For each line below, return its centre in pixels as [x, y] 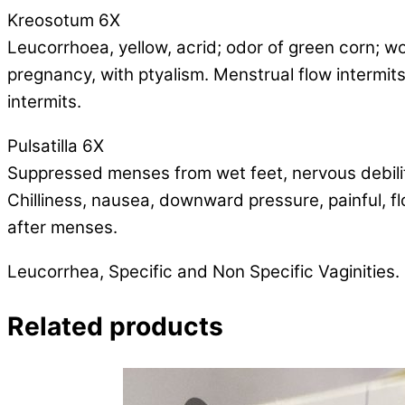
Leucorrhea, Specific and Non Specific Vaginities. [203, 271]
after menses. [62, 227]
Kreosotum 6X [64, 20]
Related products [115, 326]
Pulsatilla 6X [56, 146]
